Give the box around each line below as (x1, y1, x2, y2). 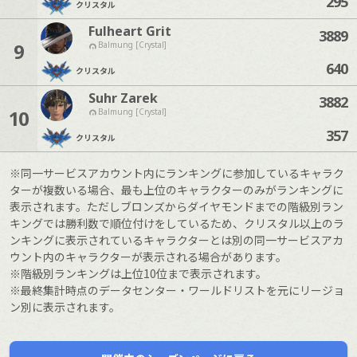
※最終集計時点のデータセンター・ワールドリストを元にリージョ (10, 282, 344, 299)
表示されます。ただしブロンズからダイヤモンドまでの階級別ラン (10, 198, 343, 215)
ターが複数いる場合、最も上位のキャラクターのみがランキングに (10, 182, 343, 198)
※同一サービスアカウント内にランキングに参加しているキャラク (10, 165, 344, 182)
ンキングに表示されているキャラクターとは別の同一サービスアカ (10, 232, 343, 249)
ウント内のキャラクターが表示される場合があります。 (10, 249, 287, 265)
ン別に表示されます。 (10, 299, 120, 316)
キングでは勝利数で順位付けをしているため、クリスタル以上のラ (10, 215, 344, 232)
